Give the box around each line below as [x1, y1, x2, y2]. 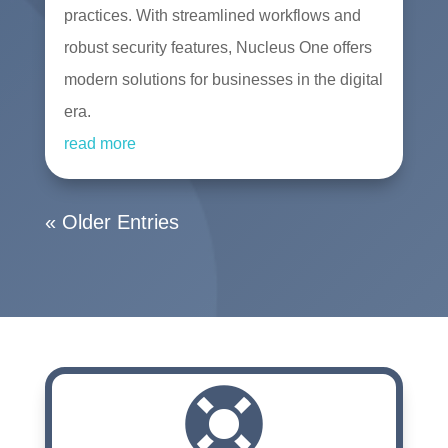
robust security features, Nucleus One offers [63, 39, 372, 57]
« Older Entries [44, 211, 179, 234]
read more [63, 135, 136, 153]
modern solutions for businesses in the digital [63, 71, 383, 89]
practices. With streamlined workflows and [63, 7, 361, 25]
